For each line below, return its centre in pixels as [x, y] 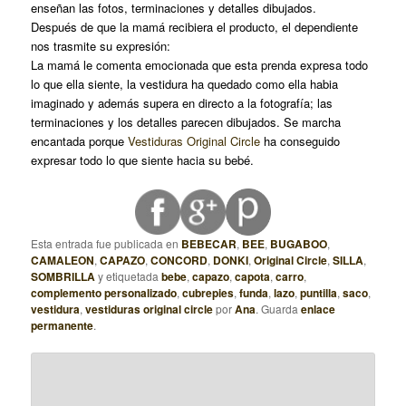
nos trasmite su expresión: [101, 46]
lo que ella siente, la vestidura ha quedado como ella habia [185, 84]
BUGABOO [299, 243]
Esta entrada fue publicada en [106, 243]
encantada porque [80, 141]
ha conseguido [300, 141]
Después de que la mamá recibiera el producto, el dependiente [195, 27]
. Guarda [279, 308]
